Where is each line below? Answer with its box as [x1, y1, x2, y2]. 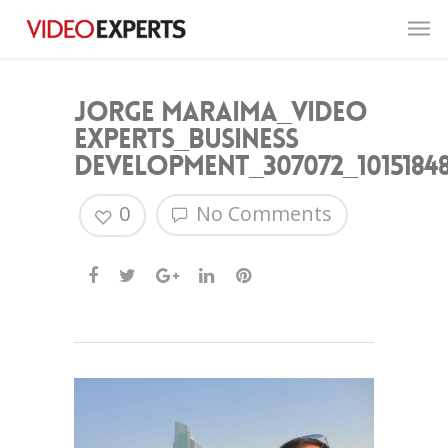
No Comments [191, 200, 332, 227]
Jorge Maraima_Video [74, 95, 367, 130]
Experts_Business [74, 122, 298, 157]
